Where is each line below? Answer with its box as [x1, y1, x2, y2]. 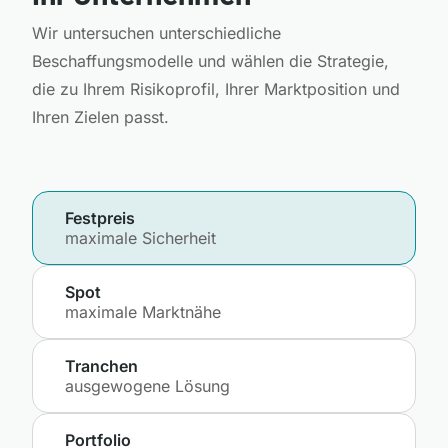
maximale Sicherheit [65, 227, 216, 248]
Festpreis [65, 207, 135, 228]
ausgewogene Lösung [65, 375, 230, 396]
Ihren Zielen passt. [32, 106, 169, 127]
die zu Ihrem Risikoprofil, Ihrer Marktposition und [32, 78, 400, 99]
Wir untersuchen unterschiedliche [32, 22, 281, 43]
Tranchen [65, 355, 138, 376]
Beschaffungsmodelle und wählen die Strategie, [32, 50, 389, 71]
